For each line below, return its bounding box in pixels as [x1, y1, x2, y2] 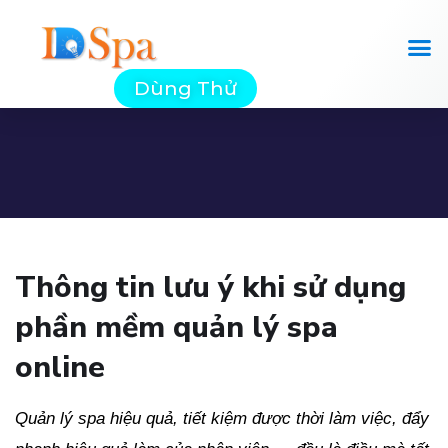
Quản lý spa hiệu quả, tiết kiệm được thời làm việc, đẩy [15, 409, 429, 429]
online [15, 347, 105, 389]
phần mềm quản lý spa [15, 307, 338, 349]
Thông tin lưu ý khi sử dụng [15, 267, 406, 309]
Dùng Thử [134, 77, 238, 101]
